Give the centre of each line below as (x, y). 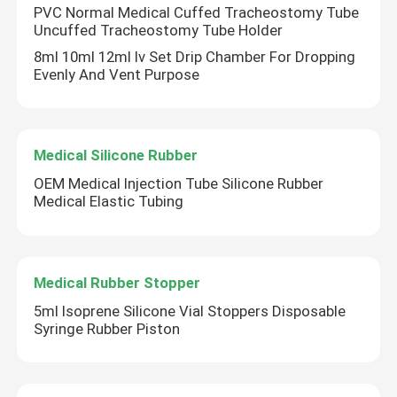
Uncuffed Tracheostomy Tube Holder (159, 31)
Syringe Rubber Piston (107, 328)
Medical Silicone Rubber (116, 156)
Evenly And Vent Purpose (117, 74)
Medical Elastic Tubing (109, 202)
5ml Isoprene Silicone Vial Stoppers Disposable (190, 311)
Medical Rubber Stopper (117, 282)
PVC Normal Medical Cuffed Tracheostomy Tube (197, 13)
